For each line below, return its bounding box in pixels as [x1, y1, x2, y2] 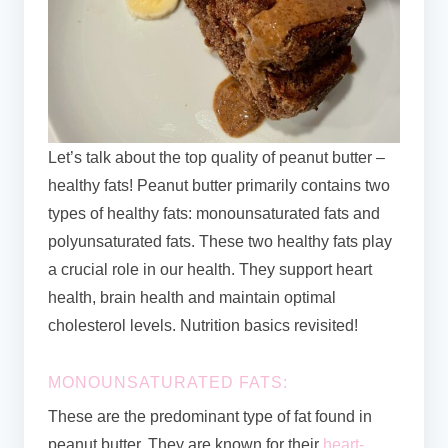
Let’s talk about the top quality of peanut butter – [48, 149, 385, 167]
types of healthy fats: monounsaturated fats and [48, 205, 380, 223]
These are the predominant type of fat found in [48, 408, 372, 426]
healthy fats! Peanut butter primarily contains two [48, 177, 390, 195]
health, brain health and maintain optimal [48, 289, 336, 307]
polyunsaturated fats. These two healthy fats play [48, 233, 392, 251]
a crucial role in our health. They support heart [48, 261, 372, 279]
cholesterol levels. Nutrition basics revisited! [48, 317, 362, 335]
